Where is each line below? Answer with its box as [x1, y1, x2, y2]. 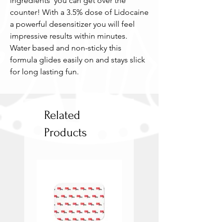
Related [44, 109, 80, 122]
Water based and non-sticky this [10, 43, 121, 53]
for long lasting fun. [10, 67, 79, 76]
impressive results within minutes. [10, 31, 127, 41]
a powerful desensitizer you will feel [10, 19, 135, 29]
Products [44, 126, 87, 139]
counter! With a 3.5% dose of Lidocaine [10, 7, 149, 17]
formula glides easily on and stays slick [10, 55, 145, 64]
